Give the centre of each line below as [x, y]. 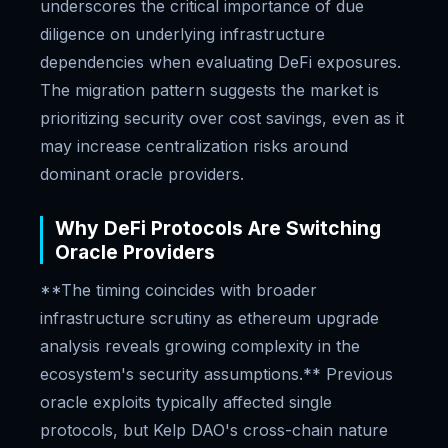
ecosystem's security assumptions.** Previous [216, 374]
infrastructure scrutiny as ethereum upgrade [209, 318]
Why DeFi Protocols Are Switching [218, 228]
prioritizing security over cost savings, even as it [222, 118]
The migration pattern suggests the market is [209, 90]
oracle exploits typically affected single [186, 402]
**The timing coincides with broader [178, 290]
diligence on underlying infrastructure [182, 34]
